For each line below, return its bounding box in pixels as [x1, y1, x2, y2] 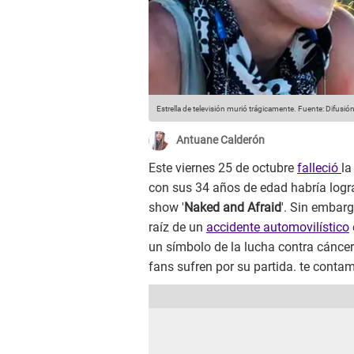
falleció [297, 160, 341, 176]
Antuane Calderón [176, 134, 265, 147]
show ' [149, 200, 184, 216]
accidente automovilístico [206, 220, 349, 235]
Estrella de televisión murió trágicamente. [156, 104, 296, 114]
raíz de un [149, 220, 206, 235]
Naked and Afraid [184, 200, 281, 216]
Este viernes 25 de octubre [149, 160, 297, 176]
